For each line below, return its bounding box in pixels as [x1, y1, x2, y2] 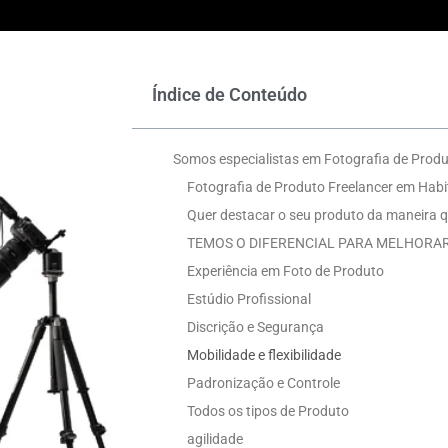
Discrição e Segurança [187, 318, 324, 335]
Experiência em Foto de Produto [187, 262, 384, 279]
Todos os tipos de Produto [187, 402, 349, 419]
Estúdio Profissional [187, 290, 311, 307]
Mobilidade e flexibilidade [187, 346, 341, 363]
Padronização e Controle [187, 374, 340, 391]
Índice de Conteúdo [152, 83, 307, 105]
